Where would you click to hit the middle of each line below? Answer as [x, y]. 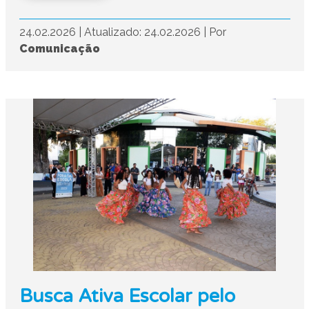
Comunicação [59, 49]
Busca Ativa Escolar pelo [127, 296]
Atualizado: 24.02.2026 [143, 32]
